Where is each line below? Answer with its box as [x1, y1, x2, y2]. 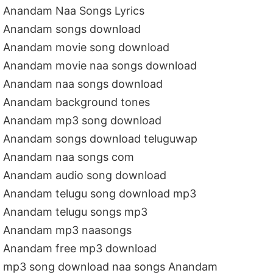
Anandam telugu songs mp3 [3, 205, 148, 218]
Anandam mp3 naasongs [3, 223, 132, 236]
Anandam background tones [3, 95, 151, 108]
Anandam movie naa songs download [3, 58, 197, 72]
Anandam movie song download [3, 40, 170, 54]
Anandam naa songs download [3, 77, 163, 90]
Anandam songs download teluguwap [3, 132, 198, 145]
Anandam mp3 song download [3, 113, 162, 127]
